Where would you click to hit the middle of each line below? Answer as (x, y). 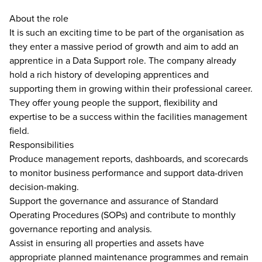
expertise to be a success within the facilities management (128, 116)
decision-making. (44, 187)
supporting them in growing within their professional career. (131, 88)
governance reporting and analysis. (81, 229)
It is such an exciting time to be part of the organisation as (127, 32)
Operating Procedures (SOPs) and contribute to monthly (123, 215)
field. (19, 130)
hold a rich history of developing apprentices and (109, 74)
